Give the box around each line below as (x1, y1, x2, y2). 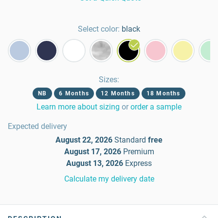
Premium (123, 147, 154, 156)
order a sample (130, 102, 182, 111)
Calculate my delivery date (64, 174, 154, 183)
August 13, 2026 (66, 159, 123, 168)
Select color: (78, 24, 120, 34)
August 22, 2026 (55, 135, 112, 145)
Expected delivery (8, 122, 67, 131)
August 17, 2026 (64, 147, 121, 156)
